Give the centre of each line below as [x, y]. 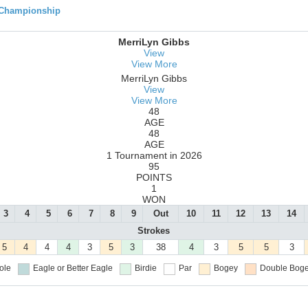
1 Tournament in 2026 [154, 156]
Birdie [145, 268]
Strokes [153, 231]
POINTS [154, 178]
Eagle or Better [60, 268]
